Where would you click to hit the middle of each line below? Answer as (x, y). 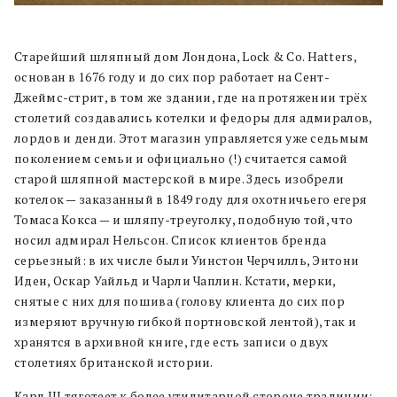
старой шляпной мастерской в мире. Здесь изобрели (179, 179)
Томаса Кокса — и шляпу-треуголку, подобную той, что (184, 219)
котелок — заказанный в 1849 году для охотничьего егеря (191, 199)
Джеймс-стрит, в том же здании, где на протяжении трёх (191, 97)
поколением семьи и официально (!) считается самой (181, 158)
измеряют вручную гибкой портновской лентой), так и (185, 321)
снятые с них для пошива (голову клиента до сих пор (179, 301)
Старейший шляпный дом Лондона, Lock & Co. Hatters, (186, 56)
